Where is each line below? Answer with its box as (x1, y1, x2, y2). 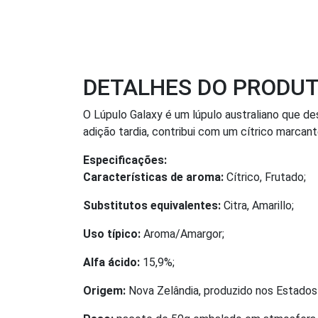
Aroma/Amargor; (141, 227, 224, 241)
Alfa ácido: (83, 256, 140, 270)
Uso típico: (83, 227, 141, 241)
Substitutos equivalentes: (83, 199, 221, 213)
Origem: (83, 284, 126, 298)
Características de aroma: (83, 170, 224, 185)
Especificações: (83, 153, 167, 168)
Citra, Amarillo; (221, 199, 294, 213)
